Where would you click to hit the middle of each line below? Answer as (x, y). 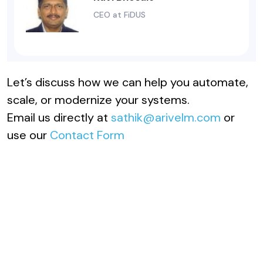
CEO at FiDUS (119, 15)
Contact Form (87, 135)
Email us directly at (59, 118)
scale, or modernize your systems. (98, 100)
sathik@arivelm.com (166, 118)
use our (28, 135)
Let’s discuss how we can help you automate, (128, 82)
